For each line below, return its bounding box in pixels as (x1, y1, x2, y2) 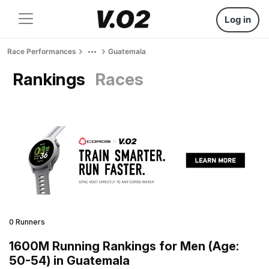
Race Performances (7, 47, 76, 56)
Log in (225, 14, 251, 25)
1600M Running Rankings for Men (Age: (9, 238, 239, 253)
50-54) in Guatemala (9, 253, 130, 268)
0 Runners (9, 217, 45, 226)
